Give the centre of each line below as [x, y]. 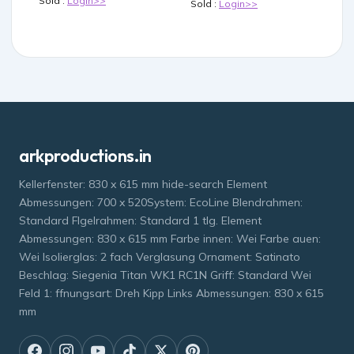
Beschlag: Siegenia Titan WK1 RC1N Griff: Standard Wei [165, 275]
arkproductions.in [85, 156]
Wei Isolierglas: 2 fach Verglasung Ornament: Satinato [160, 257]
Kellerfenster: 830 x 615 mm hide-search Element [143, 185]
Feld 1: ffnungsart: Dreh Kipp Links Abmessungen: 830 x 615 [171, 294]
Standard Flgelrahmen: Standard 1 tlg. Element [140, 221]
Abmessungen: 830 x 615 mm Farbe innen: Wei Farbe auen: [170, 239]
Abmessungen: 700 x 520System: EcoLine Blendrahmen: [161, 203]
